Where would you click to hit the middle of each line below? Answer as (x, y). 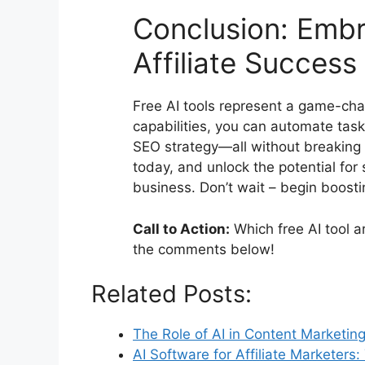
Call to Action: (181, 229)
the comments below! (204, 249)
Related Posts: (172, 294)
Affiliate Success (245, 63)
